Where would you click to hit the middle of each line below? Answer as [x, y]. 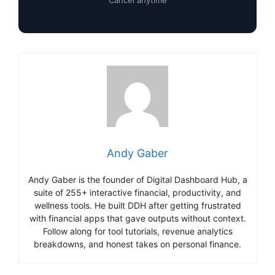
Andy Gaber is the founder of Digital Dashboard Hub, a [137, 179]
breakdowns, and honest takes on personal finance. [137, 244]
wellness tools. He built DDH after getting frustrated [137, 205]
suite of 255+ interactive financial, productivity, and [137, 192]
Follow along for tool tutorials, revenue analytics [137, 231]
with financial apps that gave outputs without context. [137, 218]
